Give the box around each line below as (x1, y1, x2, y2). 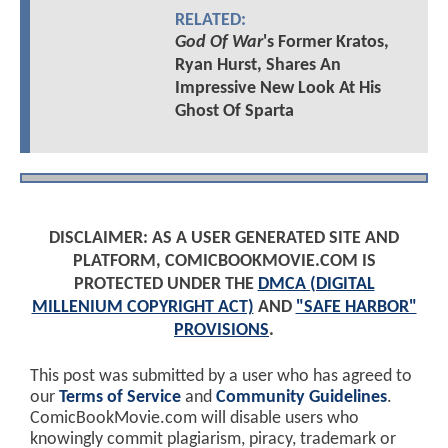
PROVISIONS (174, 321, 269, 341)
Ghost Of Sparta (174, 102, 294, 122)
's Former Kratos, (262, 33, 389, 53)
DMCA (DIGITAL (257, 275, 375, 295)
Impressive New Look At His (174, 79, 381, 99)
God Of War (174, 33, 263, 53)
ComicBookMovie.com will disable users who (30, 410, 359, 428)
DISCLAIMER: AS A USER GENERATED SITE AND (49, 229, 399, 249)
